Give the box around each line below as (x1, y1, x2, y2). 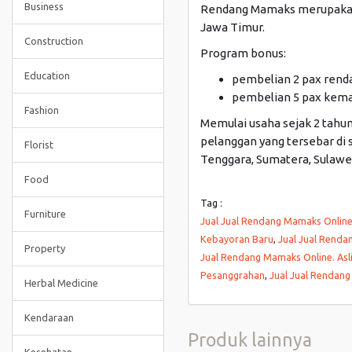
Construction (24, 35, 83, 46)
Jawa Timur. (200, 20, 265, 34)
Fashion (24, 104, 59, 115)
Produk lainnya (188, 329, 312, 350)
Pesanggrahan (200, 269, 265, 280)
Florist (24, 139, 53, 150)
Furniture (24, 208, 66, 219)
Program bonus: (200, 46, 286, 60)
